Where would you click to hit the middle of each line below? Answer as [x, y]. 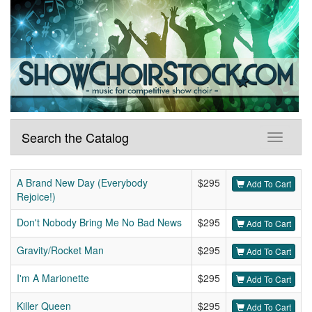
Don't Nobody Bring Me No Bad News [99, 223]
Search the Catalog [75, 138]
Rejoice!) [36, 197]
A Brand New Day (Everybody [82, 183]
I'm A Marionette [53, 278]
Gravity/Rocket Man [60, 250]
